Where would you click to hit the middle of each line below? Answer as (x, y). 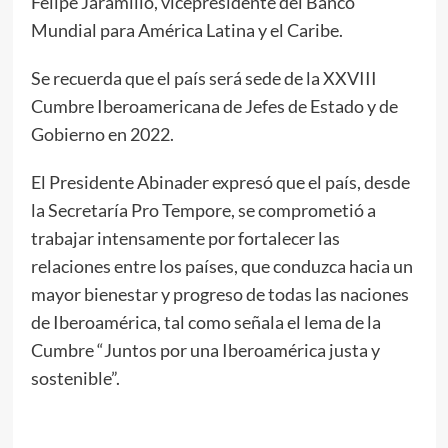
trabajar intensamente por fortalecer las (185, 237)
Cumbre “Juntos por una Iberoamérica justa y (205, 349)
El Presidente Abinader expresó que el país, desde (220, 181)
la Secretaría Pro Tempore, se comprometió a (203, 209)
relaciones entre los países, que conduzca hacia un (221, 265)
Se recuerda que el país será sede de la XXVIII (203, 77)
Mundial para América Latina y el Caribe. (186, 29)
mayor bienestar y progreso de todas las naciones (219, 293)
